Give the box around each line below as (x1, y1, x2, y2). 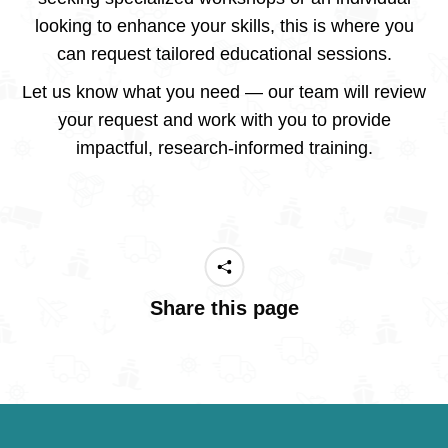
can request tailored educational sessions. (56, 44, 392, 64)
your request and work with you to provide (57, 110, 391, 130)
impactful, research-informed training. (75, 138, 373, 158)
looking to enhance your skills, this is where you (34, 16, 414, 36)
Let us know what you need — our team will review (22, 82, 426, 102)
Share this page (149, 297, 299, 319)
